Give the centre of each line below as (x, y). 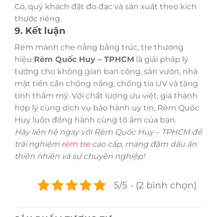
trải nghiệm (38, 144)
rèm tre (76, 144)
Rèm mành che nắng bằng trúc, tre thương (99, 47)
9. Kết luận (40, 31)
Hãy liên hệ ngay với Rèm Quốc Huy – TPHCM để (108, 132)
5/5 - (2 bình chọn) (155, 185)
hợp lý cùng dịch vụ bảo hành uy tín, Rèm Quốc (107, 108)
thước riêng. (38, 19)
